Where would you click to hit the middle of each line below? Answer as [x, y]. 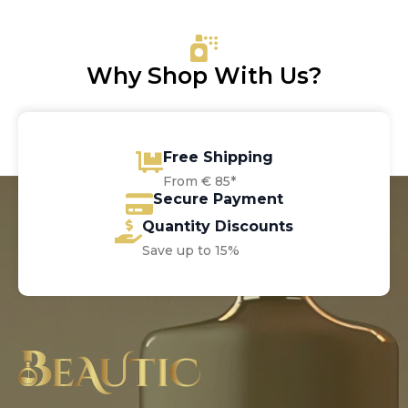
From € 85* [199, 181]
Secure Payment [218, 199]
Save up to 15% [191, 250]
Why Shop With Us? [204, 75]
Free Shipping [218, 157]
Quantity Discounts [218, 226]
